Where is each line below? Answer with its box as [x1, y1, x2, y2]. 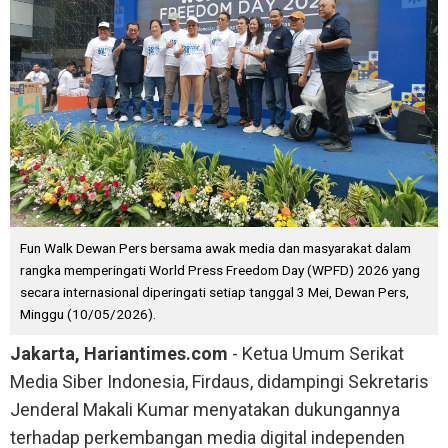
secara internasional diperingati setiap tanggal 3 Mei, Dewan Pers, [20, 283, 409, 300]
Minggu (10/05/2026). [20, 305, 156, 322]
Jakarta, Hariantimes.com [10, 342, 228, 364]
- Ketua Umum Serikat [228, 342, 404, 364]
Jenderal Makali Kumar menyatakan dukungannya [10, 398, 400, 420]
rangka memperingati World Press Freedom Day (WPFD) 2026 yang [20, 261, 420, 278]
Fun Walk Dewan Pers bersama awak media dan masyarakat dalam [20, 239, 411, 256]
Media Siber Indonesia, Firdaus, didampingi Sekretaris [10, 370, 429, 392]
